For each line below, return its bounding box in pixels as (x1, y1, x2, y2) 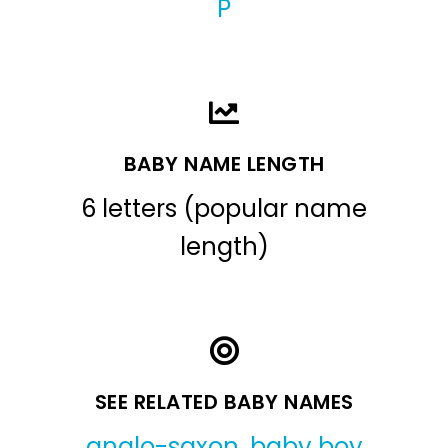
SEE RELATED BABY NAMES (94, 388, 354, 417)
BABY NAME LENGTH (123, 150, 325, 179)
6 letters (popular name (81, 192, 367, 226)
